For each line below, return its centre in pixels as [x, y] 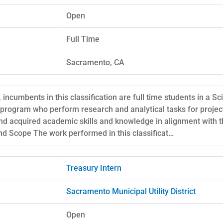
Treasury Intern [94, 168]
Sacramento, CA [95, 62]
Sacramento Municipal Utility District [131, 191]
